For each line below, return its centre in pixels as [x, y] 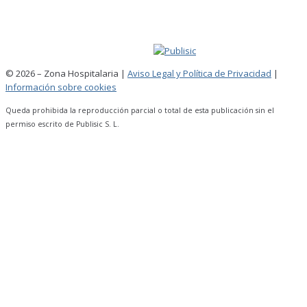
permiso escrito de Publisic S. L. [62, 124]
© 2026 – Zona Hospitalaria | [66, 74]
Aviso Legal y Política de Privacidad [199, 74]
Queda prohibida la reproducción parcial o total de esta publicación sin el [140, 111]
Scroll [26, 144]
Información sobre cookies [61, 87]
